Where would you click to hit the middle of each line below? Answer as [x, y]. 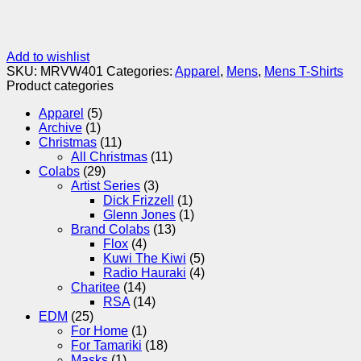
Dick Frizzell [139, 201]
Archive [60, 128]
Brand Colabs [110, 230]
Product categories [60, 86]
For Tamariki [106, 346]
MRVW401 [72, 72]
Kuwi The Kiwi [145, 259]
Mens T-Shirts [304, 72]
